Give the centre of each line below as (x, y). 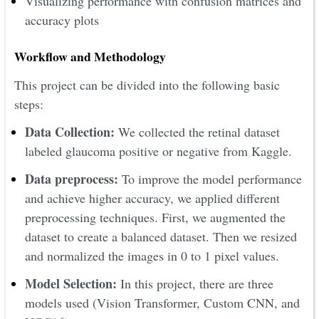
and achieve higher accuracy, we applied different (152, 198)
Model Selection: (73, 283)
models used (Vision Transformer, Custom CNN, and (162, 303)
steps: (29, 104)
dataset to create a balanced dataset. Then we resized (161, 236)
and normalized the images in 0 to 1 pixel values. (152, 256)
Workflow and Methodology (90, 56)
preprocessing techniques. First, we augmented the (155, 217)
